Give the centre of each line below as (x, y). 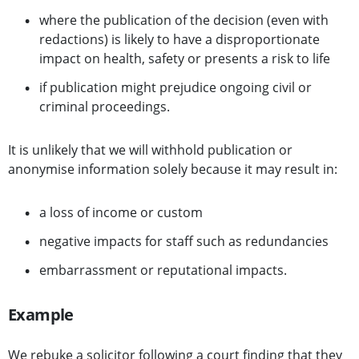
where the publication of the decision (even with (184, 20)
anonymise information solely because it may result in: (173, 169)
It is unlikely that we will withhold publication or (150, 150)
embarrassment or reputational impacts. (163, 270)
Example (41, 315)
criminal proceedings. (105, 107)
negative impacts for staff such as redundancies (184, 242)
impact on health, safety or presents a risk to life (185, 59)
